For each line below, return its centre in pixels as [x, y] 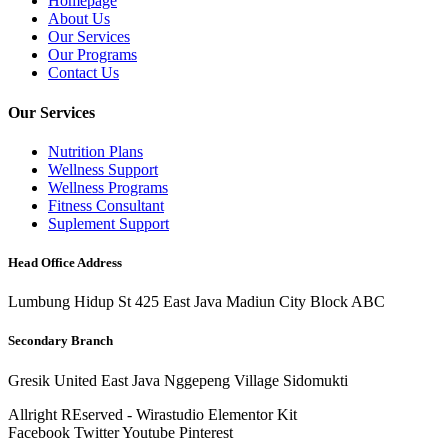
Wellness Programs [108, 187]
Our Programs [92, 55]
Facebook [39, 432]
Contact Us [83, 73]
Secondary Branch [60, 341]
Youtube [148, 432]
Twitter [96, 432]
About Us [79, 19]
